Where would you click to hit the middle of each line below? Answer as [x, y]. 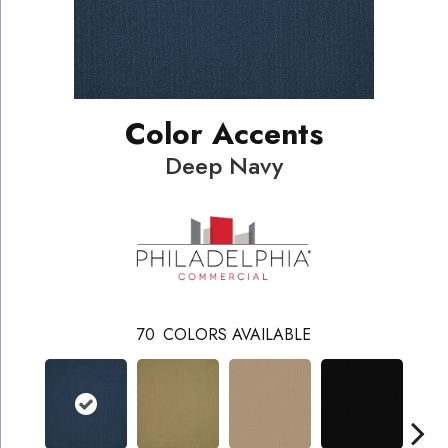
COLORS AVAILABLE [237, 334]
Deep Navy [224, 165]
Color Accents [224, 133]
